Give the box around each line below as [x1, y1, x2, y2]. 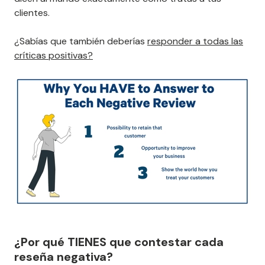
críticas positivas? [14, 49, 93, 62]
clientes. [14, 6, 50, 19]
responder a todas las [147, 34, 243, 47]
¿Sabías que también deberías [14, 34, 147, 47]
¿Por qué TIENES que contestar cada [14, 234, 224, 250]
